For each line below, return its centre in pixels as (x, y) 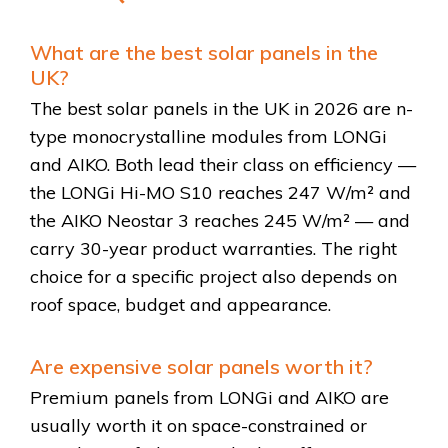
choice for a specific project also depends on (213, 276)
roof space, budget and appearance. (180, 304)
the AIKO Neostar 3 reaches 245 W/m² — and (220, 220)
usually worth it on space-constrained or (198, 425)
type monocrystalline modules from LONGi (208, 136)
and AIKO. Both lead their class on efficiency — (223, 164)
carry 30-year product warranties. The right (213, 248)
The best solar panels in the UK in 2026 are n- (221, 108)
